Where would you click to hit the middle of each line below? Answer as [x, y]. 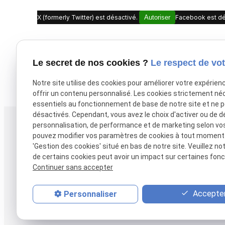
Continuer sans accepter [73, 167]
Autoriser [157, 17]
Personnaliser [90, 194]
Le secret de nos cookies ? [92, 63]
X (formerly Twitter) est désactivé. [88, 17]
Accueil [196, 201]
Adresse [182, 128]
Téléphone [59, 128]
